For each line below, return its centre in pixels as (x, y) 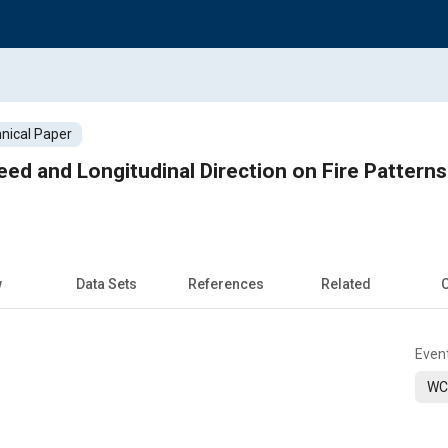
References (226, 283)
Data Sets (106, 283)
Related (346, 283)
